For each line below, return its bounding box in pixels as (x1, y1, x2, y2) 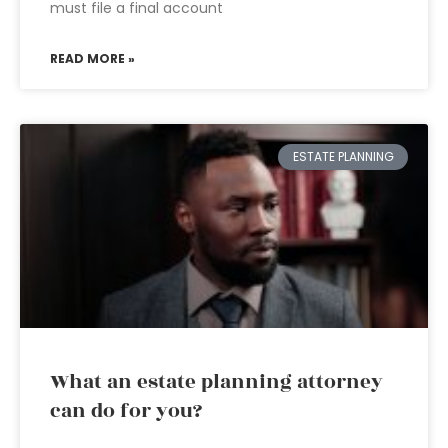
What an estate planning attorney (50, 367, 383, 397)
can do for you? (50, 396, 202, 426)
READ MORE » (50, 50, 135, 67)
